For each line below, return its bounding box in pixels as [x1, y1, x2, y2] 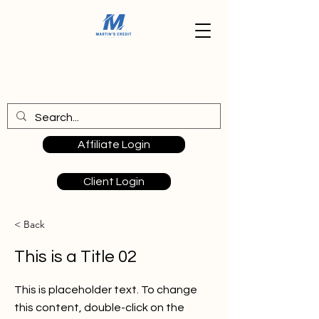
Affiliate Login [78, 139, 150, 150]
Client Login [83, 176, 145, 187]
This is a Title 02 [14, 248, 137, 266]
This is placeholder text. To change [14, 284, 197, 296]
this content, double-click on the [14, 302, 184, 313]
